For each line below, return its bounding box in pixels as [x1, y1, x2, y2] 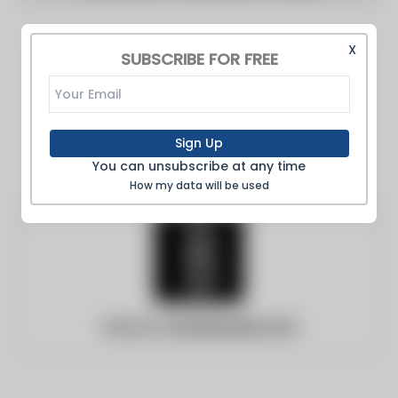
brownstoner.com [168, 317, 297, 338]
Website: [101, 317, 168, 338]
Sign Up [175, 134, 223, 152]
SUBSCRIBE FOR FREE [120, 48, 278, 70]
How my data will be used [129, 178, 269, 193]
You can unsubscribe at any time [92, 157, 306, 175]
